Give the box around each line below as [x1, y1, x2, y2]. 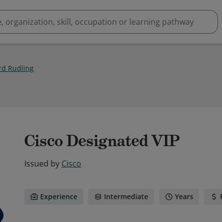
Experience [40, 192, 77, 201]
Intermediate [104, 192, 148, 201]
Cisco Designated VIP [24, 131, 180, 151]
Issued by [24, 158, 59, 169]
